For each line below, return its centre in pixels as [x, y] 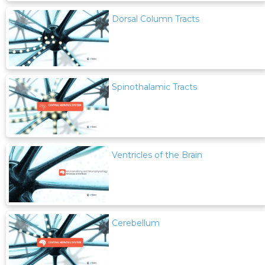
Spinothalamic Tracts [155, 87]
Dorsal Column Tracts [156, 19]
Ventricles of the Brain [157, 155]
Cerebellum [136, 223]
